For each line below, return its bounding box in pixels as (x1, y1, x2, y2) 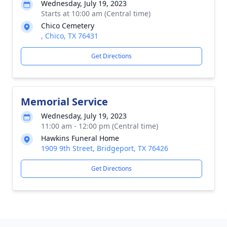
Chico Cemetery (41, 21, 94, 30)
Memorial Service (21, 95, 108, 108)
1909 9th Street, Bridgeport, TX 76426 (41, 143, 168, 153)
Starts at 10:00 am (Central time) (41, 9, 150, 18)
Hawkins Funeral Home (41, 133, 119, 143)
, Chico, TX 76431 (41, 31, 98, 41)
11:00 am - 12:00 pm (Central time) (41, 121, 158, 131)
